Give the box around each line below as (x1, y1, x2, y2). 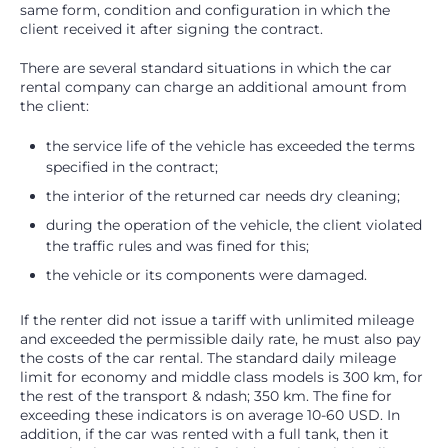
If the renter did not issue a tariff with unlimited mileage (20, 311, 414, 330)
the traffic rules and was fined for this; (46, 237, 309, 256)
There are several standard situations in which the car (20, 59, 392, 78)
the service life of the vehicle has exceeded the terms (46, 137, 415, 156)
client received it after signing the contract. (20, 20, 323, 39)
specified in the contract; (46, 158, 218, 177)
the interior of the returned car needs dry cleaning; (46, 187, 400, 206)
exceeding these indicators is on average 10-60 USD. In (20, 406, 400, 425)
